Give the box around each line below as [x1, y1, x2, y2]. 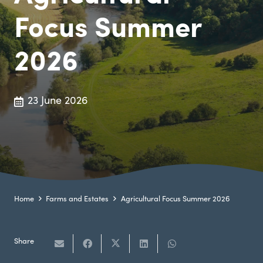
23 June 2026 [28, 96, 89, 107]
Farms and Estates [46, 196, 109, 204]
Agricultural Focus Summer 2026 [120, 196, 230, 204]
